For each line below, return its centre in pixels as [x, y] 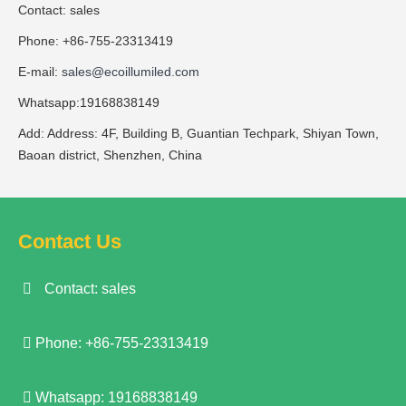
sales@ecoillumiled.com [130, 71]
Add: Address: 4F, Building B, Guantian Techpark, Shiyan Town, [198, 133]
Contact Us [70, 241]
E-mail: [40, 71]
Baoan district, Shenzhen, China [110, 155]
